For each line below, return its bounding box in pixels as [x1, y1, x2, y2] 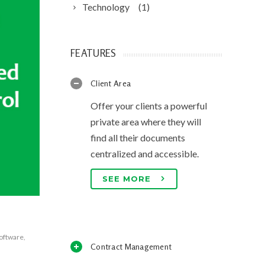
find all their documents [91, 132, 185, 143]
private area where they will [91, 116, 201, 127]
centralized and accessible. [91, 148, 199, 159]
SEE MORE [102, 174, 151, 183]
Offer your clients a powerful [91, 100, 207, 111]
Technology [82, 1, 130, 12]
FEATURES [70, 47, 117, 59]
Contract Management [91, 241, 172, 251]
